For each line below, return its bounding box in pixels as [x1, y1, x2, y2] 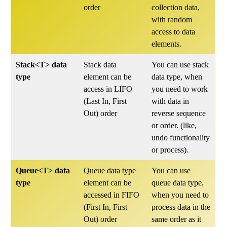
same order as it [152, 215, 202, 223]
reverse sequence [152, 109, 206, 118]
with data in [152, 97, 190, 105]
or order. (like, [152, 121, 197, 130]
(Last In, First [84, 97, 127, 105]
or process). [152, 145, 189, 154]
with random [152, 15, 193, 24]
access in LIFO [84, 85, 133, 93]
